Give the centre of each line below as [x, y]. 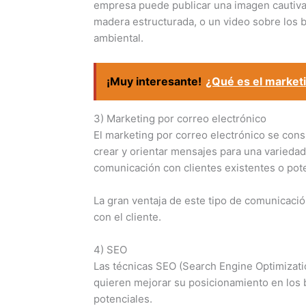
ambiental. [119, 38]
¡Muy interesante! [154, 82]
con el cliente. [127, 217]
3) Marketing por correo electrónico [180, 119]
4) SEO [110, 250]
